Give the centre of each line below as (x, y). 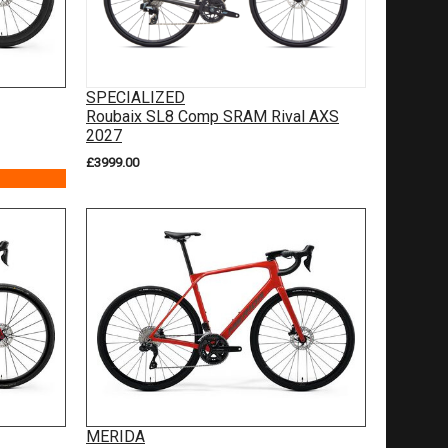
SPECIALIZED (135, 97)
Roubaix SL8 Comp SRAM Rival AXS (212, 116)
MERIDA (115, 436)
